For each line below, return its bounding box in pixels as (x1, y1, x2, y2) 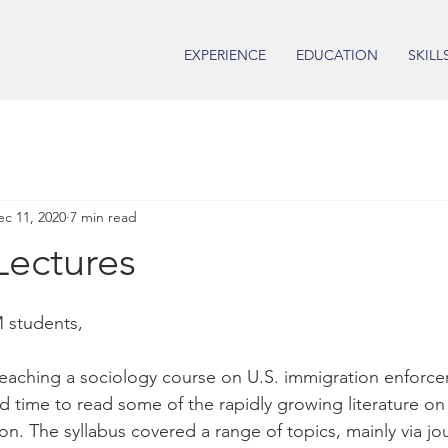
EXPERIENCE (184, 46, 266, 64)
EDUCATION (296, 46, 378, 64)
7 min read (70, 207, 137, 226)
